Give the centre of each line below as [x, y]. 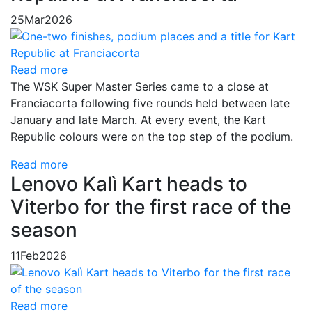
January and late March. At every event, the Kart [138, 119]
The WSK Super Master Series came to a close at [140, 86]
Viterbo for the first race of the [151, 206]
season [44, 229]
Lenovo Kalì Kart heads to [129, 184]
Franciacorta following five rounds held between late [150, 103]
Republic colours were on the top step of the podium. [152, 136]
